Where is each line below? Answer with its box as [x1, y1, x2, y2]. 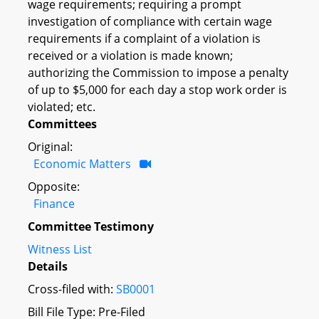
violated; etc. [28, 98, 95, 115]
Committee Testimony [28, 218, 154, 234]
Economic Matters [33, 155, 131, 172]
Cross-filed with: [28, 281, 116, 297]
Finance [33, 195, 75, 211]
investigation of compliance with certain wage [28, 13, 272, 29]
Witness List [28, 241, 92, 257]
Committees [28, 115, 97, 132]
